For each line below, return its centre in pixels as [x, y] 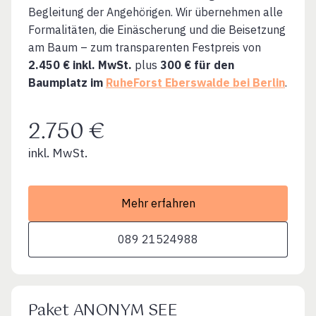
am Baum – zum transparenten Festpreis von [145, 48]
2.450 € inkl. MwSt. [80, 65]
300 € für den [197, 65]
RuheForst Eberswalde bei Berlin [195, 83]
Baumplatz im [67, 83]
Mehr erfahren [158, 203]
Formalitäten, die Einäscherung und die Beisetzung [157, 30]
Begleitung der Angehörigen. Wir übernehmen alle [156, 12]
